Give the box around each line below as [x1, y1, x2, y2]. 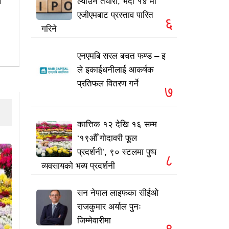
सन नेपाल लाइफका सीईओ [77, 188, 158, 198]
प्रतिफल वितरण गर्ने [77, 79, 139, 89]
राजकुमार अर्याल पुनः [77, 202, 141, 212]
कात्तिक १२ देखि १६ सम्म [77, 120, 157, 130]
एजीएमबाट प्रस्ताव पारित [77, 10, 153, 20]
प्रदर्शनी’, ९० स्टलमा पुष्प [77, 147, 156, 157]
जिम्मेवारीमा [77, 216, 111, 226]
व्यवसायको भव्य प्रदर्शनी [41, 161, 115, 171]
